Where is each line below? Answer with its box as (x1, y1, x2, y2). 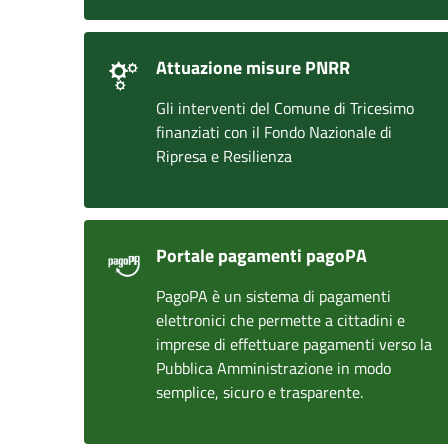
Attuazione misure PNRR (156, 54, 350, 81)
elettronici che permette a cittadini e (156, 308, 405, 332)
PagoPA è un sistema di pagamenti (156, 284, 391, 308)
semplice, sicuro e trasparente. (156, 380, 363, 404)
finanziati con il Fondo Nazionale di (156, 120, 392, 144)
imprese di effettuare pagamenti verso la (156, 332, 432, 356)
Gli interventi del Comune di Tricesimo (156, 96, 414, 120)
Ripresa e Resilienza (156, 144, 292, 168)
